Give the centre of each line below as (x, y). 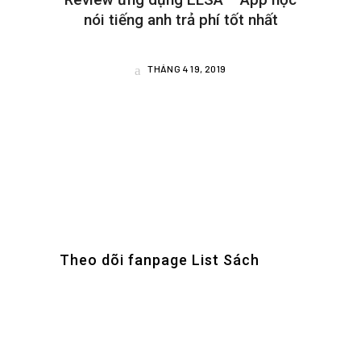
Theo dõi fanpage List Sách (160, 259)
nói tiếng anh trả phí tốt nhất (180, 19)
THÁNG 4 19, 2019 (186, 68)
